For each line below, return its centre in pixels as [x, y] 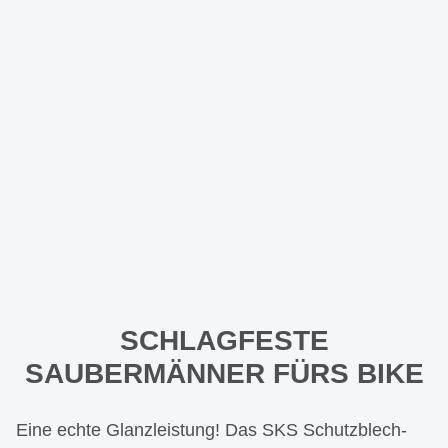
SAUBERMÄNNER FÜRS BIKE [224, 373]
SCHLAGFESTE [224, 340]
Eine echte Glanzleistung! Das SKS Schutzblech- [211, 429]
